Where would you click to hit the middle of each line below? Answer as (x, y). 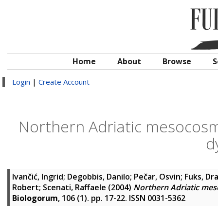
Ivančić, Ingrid (38, 177)
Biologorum (35, 198)
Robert (26, 187)
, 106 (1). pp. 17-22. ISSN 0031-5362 (122, 198)
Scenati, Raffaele (74, 187)
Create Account (64, 82)
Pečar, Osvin (157, 177)
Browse (177, 61)
